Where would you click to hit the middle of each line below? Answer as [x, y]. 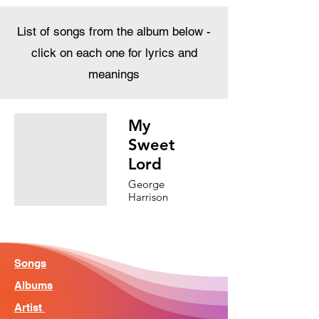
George [146, 184]
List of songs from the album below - [114, 31]
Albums [33, 285]
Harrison [148, 197]
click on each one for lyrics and [114, 53]
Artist [30, 307]
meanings [114, 74]
